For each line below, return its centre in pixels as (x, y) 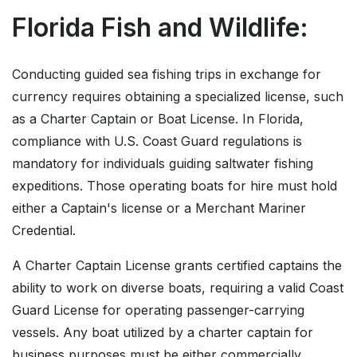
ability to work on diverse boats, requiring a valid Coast (178, 288)
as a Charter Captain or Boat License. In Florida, (158, 119)
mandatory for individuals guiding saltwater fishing (163, 164)
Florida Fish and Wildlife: (160, 28)
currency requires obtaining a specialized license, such (178, 97)
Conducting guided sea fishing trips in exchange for (167, 75)
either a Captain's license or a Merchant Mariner (159, 208)
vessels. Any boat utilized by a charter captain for (163, 333)
